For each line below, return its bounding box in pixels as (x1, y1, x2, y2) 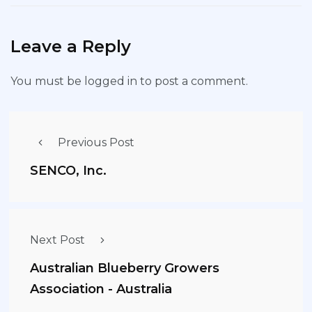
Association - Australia (30, 281, 172, 297)
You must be (10, 75, 84, 88)
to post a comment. (137, 75, 248, 88)
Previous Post (58, 136, 134, 150)
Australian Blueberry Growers (30, 260, 219, 276)
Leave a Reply (10, 36, 131, 57)
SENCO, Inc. (30, 163, 107, 179)
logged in (84, 75, 137, 88)
